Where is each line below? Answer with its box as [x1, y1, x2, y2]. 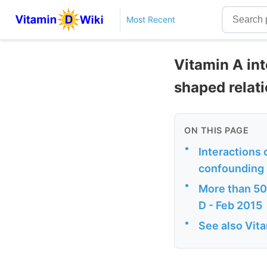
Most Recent [126, 14, 175, 24]
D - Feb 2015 [198, 199, 262, 212]
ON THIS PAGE [184, 125, 249, 135]
